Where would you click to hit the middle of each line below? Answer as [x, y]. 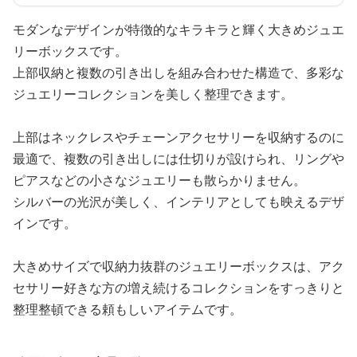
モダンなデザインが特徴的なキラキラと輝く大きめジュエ [178, 30]
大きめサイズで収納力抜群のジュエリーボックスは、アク [178, 267]
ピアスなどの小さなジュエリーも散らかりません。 [159, 180]
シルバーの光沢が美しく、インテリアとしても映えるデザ [178, 202]
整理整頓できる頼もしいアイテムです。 [127, 310]
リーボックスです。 [70, 51]
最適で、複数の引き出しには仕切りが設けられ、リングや [178, 159]
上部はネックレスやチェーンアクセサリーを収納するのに [178, 137]
